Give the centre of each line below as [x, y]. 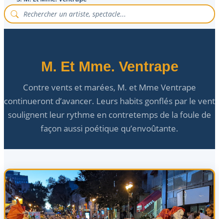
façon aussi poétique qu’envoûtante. [109, 128]
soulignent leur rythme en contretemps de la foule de [109, 114]
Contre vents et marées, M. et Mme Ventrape [109, 87]
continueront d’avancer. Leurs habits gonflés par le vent [109, 101]
